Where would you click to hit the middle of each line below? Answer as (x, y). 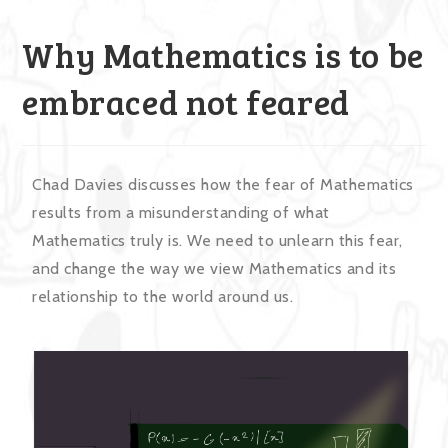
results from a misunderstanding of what (181, 212)
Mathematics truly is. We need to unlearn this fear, (217, 240)
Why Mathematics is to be (223, 54)
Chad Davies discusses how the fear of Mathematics (223, 184)
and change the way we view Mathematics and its (214, 268)
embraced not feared (186, 101)
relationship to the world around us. (163, 296)
